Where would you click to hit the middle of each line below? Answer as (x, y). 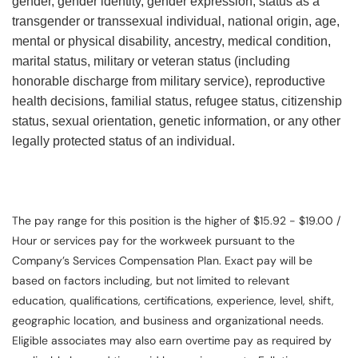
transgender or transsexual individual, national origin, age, (176, 22)
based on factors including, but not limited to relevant (151, 281)
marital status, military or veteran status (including (151, 62)
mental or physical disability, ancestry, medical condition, (171, 42)
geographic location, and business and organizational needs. (168, 321)
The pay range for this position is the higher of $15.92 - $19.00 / (176, 221)
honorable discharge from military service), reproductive (169, 82)
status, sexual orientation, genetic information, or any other (176, 121)
